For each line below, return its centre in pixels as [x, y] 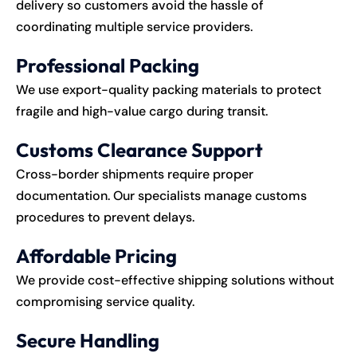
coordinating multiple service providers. [134, 26]
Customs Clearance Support [139, 149]
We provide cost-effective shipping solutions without [175, 280]
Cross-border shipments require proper [135, 174]
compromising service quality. [105, 301]
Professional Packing [108, 65]
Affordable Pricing [96, 255]
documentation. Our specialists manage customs [161, 195]
